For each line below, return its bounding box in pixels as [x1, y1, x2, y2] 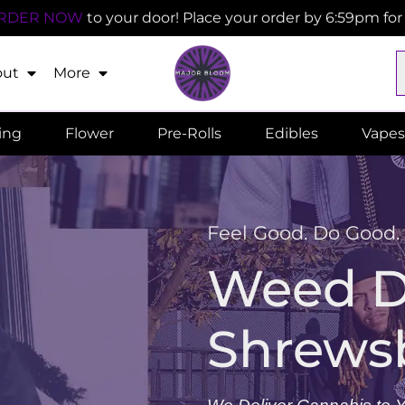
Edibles [265, 125, 318, 142]
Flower [65, 125, 114, 142]
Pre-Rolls [157, 125, 221, 142]
